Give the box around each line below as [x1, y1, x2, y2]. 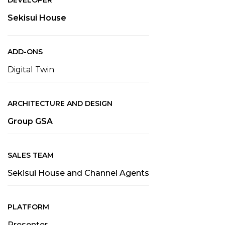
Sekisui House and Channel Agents [8, 168, 149, 178]
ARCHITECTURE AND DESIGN [8, 99, 113, 108]
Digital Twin [8, 65, 54, 75]
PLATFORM [8, 202, 49, 212]
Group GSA [8, 117, 53, 127]
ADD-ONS [8, 47, 43, 57]
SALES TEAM [8, 151, 54, 160]
